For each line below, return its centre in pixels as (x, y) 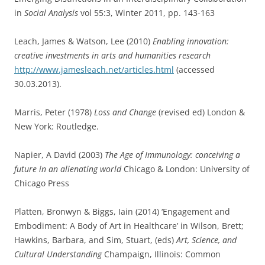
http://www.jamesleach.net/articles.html (94, 70)
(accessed (194, 70)
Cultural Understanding (59, 254)
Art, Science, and (206, 240)
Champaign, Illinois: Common (162, 254)
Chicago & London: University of (187, 169)
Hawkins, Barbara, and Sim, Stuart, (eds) (95, 240)
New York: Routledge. (56, 126)
